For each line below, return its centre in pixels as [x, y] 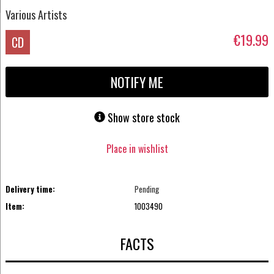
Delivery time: [30, 189]
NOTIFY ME [137, 82]
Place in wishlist [137, 148]
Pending [147, 189]
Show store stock [144, 118]
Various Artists [36, 14]
